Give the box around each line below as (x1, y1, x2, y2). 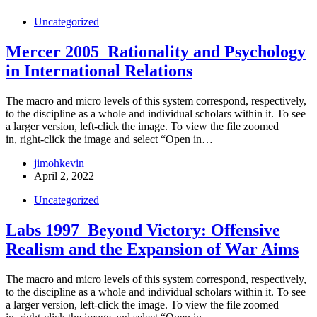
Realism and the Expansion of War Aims (6, 239, 299, 258)
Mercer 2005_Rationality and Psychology (6, 42, 306, 61)
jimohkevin (34, 156, 84, 169)
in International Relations (6, 61, 192, 80)
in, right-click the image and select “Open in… (6, 132, 213, 145)
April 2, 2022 (34, 169, 94, 182)
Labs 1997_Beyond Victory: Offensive (6, 220, 280, 239)
